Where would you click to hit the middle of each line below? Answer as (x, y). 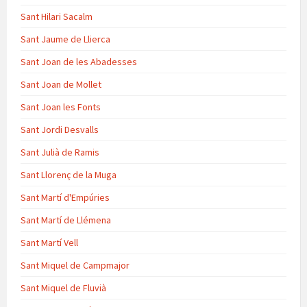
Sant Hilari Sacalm (57, 16)
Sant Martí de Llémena (66, 220)
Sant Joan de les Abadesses (79, 61)
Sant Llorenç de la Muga (69, 174)
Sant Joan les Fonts (61, 107)
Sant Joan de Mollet (61, 84)
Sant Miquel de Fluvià (63, 287)
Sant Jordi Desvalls (60, 129)
